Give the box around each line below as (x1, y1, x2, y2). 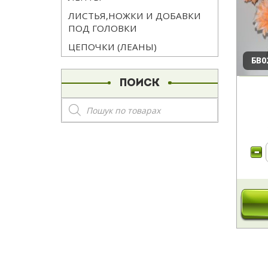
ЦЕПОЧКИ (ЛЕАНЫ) (68, 41, 157, 53)
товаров (61, 106, 105, 120)
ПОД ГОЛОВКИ (68, 22, 137, 35)
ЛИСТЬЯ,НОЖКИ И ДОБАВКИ (68, 10, 201, 22)
